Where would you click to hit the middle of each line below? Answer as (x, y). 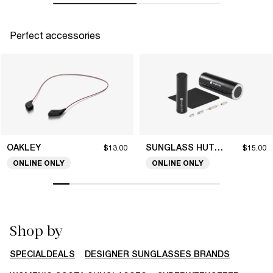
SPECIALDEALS (42, 254)
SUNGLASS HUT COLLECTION (219, 148)
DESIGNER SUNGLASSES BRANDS (157, 254)
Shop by (36, 231)
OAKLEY (24, 148)
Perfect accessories (55, 35)
